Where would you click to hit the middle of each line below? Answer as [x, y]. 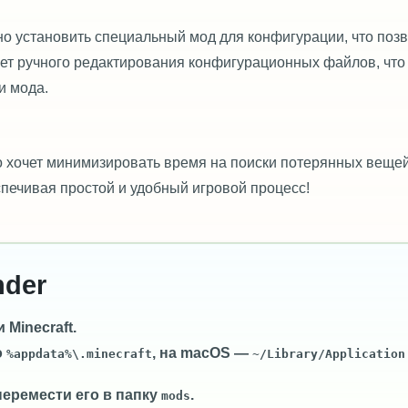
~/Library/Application [329, 353]
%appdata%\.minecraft [79, 353]
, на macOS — [202, 352]
